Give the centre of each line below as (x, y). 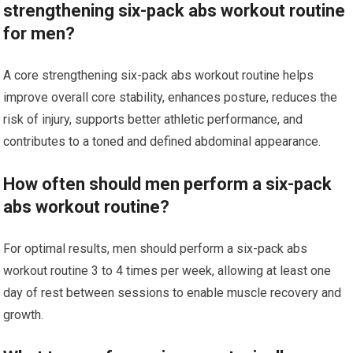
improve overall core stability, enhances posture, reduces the (171, 97)
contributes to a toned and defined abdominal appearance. (162, 141)
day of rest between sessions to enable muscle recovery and (173, 293)
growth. (24, 315)
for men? (39, 33)
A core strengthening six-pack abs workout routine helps (159, 75)
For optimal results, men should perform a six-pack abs (156, 249)
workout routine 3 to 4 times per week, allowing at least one (167, 271)
